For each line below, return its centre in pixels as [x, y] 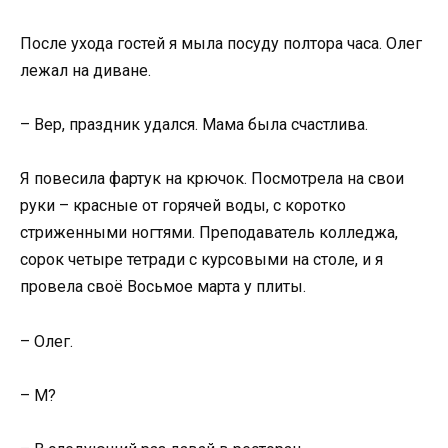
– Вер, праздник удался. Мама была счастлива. [194, 125]
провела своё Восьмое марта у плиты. [163, 287]
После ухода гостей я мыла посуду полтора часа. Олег [221, 43]
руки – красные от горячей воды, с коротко [183, 206]
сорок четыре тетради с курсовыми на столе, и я [201, 260]
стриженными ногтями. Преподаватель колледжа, [209, 233]
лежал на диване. [85, 70]
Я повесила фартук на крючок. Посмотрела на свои [212, 179]
